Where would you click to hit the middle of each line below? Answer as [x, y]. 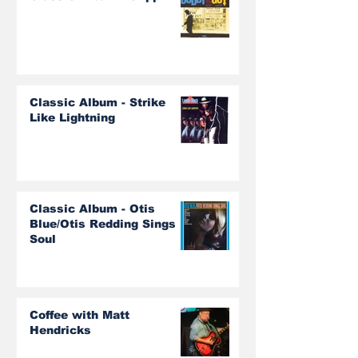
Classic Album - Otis [92, 208]
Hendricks [60, 330]
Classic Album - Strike [97, 102]
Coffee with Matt [80, 314]
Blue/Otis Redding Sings [103, 223]
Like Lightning [72, 117]
